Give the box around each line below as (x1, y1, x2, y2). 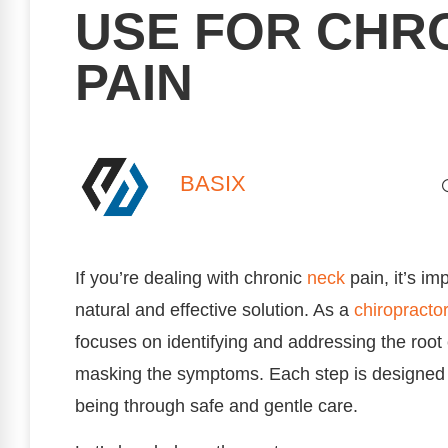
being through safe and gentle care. (75, 396, 358, 416)
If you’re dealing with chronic (75, 268, 307, 288)
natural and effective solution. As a (75, 300, 354, 320)
